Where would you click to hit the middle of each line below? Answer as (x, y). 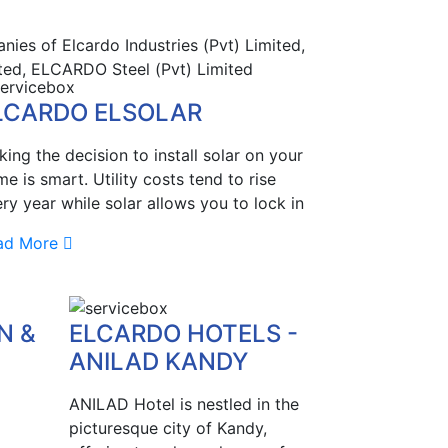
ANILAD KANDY (158, 361)
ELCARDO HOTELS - (183, 333)
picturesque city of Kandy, (167, 427)
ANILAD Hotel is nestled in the (183, 403)
